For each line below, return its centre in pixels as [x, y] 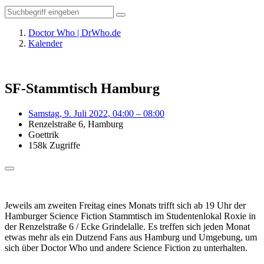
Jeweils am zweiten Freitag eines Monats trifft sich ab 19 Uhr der [125, 205]
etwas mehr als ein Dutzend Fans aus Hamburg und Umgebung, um [131, 237]
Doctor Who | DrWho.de [75, 33]
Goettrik [44, 134]
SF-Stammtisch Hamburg [82, 88]
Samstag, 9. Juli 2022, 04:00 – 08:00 [96, 113]
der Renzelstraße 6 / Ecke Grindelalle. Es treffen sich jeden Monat [127, 226]
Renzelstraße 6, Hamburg [76, 124]
